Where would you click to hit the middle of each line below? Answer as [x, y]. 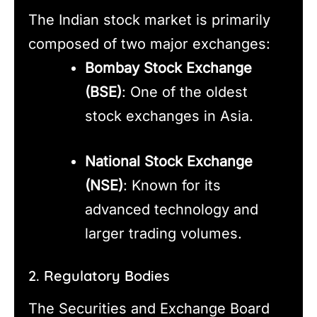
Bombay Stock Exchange [168, 68]
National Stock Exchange [169, 161]
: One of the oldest [185, 92]
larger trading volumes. [163, 233]
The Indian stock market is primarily [149, 19]
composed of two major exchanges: [149, 44]
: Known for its [172, 185]
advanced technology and [172, 209]
